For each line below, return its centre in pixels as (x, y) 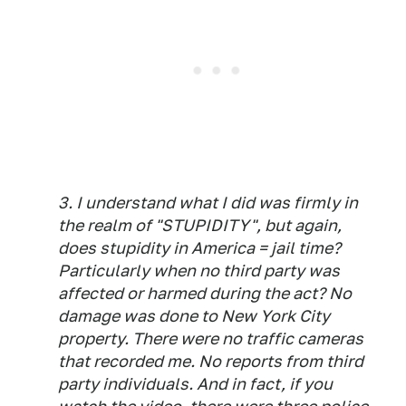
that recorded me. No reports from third (211, 361)
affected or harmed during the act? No (205, 293)
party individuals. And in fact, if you (195, 384)
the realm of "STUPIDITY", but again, (200, 225)
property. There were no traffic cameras (211, 338)
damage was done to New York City (194, 316)
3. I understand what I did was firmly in (208, 203)
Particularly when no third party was (199, 271)
